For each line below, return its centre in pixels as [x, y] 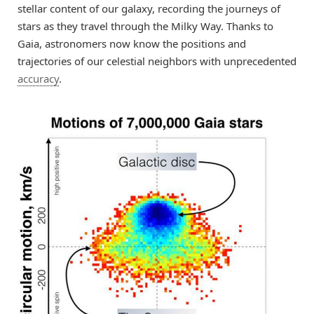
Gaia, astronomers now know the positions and [132, 43]
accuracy [38, 78]
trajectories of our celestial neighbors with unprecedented [157, 61]
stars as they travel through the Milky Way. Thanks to [145, 26]
